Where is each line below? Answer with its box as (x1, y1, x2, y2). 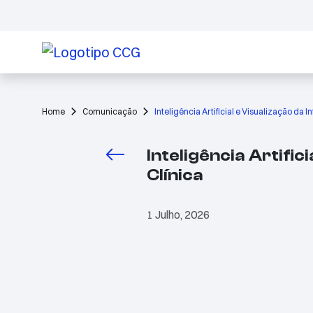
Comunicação (82, 105, 137, 117)
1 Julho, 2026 (147, 207, 210, 221)
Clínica (147, 165, 203, 184)
